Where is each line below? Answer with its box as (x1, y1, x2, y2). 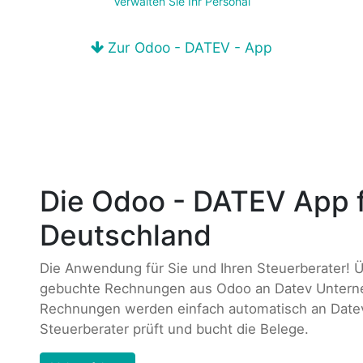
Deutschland (40, 218, 211, 252)
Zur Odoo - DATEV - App (104, 39, 272, 57)
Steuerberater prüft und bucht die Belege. (40, 321, 313, 337)
